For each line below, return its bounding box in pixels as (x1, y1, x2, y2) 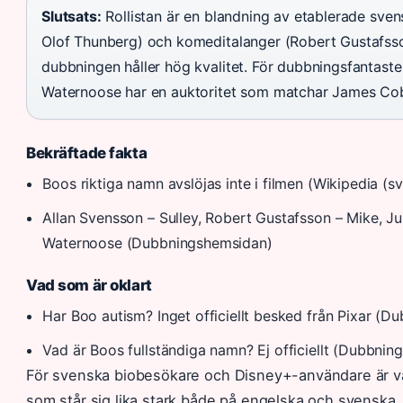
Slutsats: (41, 6, 102, 25)
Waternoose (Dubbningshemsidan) (42, 233, 273, 252)
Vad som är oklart (26, 275, 152, 294)
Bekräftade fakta (26, 143, 148, 162)
